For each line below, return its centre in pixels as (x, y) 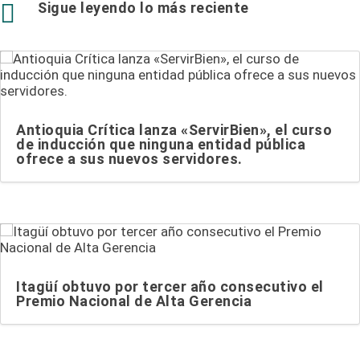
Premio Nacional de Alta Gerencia (134, 301)
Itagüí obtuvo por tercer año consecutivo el (170, 287)
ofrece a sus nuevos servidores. (129, 158)
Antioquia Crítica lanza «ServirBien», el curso (174, 129)
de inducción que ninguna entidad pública (161, 144)
